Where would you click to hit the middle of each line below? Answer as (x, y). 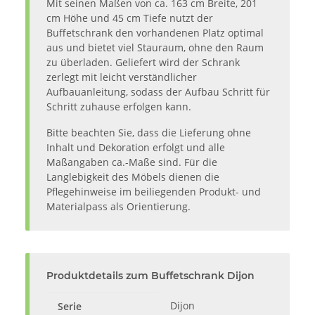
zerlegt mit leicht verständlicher (122, 77)
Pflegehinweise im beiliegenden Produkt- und (154, 192)
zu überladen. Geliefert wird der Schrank (143, 63)
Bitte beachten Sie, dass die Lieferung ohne (149, 133)
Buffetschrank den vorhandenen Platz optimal (155, 33)
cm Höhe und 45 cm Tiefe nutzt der (130, 18)
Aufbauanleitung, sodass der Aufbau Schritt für (158, 92)
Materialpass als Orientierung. (118, 207)
